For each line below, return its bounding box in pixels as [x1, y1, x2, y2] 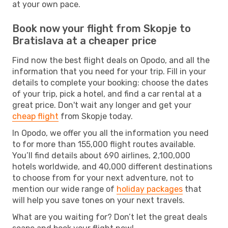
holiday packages [117, 184, 183, 194]
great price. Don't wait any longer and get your [12, 100, 191, 110]
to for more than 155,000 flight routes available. [12, 139, 195, 149]
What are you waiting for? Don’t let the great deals [12, 212, 207, 222]
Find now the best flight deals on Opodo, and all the [12, 55, 210, 65]
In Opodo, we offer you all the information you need [12, 128, 209, 138]
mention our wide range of [12, 184, 117, 194]
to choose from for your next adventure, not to [12, 173, 193, 183]
